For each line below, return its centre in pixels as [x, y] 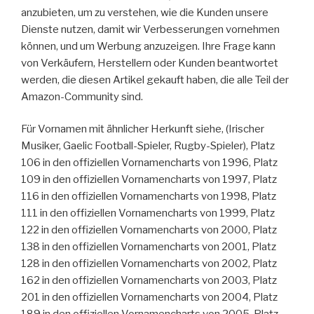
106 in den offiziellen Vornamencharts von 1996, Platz [149, 163]
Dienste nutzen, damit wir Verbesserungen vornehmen [150, 29]
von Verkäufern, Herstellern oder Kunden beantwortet [150, 63]
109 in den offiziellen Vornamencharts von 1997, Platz [149, 180]
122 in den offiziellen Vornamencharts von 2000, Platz [149, 230]
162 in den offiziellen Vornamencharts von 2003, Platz [149, 281]
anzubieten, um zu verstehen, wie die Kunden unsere [145, 12]
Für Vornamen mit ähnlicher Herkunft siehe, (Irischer [143, 129]
